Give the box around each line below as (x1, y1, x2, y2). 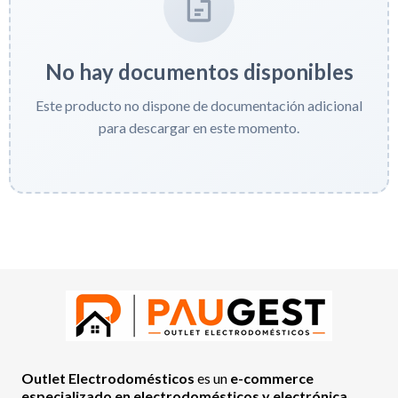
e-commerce (230, 370, 314, 387)
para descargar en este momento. (99, 119, 299, 137)
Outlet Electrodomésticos (21, 370, 197, 387)
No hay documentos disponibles (44, 59, 354, 85)
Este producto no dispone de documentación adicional (36, 97, 362, 115)
